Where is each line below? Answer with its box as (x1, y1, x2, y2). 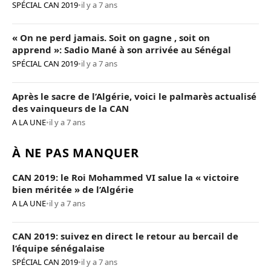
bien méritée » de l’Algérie (12, 183, 134, 196)
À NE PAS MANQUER (12, 145, 139, 162)
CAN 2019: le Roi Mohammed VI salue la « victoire (12, 171, 239, 184)
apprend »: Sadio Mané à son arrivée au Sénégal (12, 44, 231, 56)
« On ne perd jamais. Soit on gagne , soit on (12, 31, 210, 44)
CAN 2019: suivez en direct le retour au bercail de (12, 230, 238, 243)
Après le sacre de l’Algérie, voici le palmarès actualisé (12, 90, 256, 103)
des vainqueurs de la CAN (12, 102, 129, 115)
